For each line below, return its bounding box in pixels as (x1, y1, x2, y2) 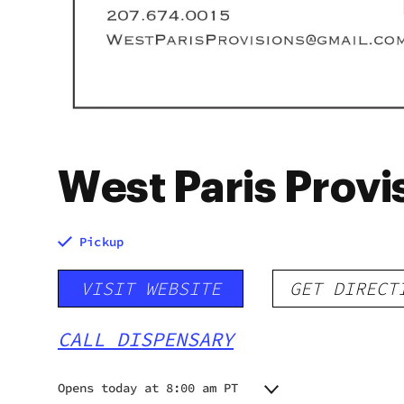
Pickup (79, 234, 124, 250)
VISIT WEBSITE (80, 277, 221, 299)
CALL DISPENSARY (58, 326, 234, 352)
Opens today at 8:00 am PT (58, 380, 238, 396)
